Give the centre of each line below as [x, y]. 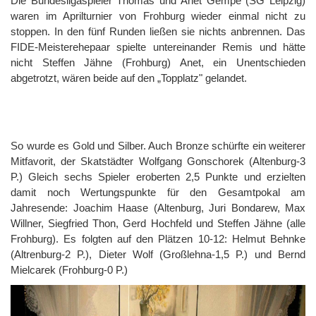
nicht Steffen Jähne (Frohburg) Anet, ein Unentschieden [158, 62]
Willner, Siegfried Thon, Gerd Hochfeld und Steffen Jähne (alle [158, 223]
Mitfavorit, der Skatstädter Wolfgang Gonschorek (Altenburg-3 [158, 161]
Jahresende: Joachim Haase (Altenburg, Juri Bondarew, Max [158, 207]
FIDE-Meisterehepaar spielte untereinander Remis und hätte [158, 47]
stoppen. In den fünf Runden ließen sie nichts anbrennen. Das [158, 31]
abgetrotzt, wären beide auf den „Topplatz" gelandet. [129, 78]
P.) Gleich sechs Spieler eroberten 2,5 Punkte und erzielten [158, 176]
